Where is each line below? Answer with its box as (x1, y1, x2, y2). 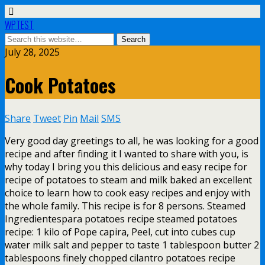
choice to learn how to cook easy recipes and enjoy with (5, 186, 250, 199)
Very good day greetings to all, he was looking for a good (5, 134, 258, 147)
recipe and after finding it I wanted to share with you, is (5, 147, 248, 160)
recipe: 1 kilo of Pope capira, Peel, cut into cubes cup (5, 225, 235, 238)
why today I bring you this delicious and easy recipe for (5, 160, 247, 173)
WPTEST (5, 18, 34, 32)
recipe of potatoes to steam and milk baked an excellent (5, 173, 252, 186)
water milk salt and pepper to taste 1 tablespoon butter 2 (5, 238, 259, 251)
